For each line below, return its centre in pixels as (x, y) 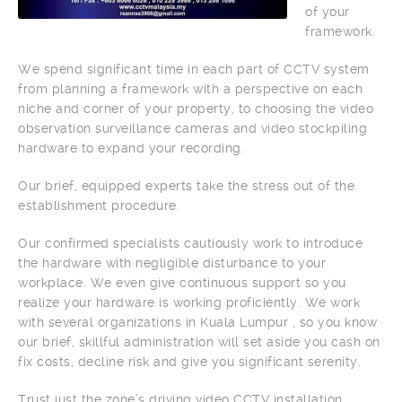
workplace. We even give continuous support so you (182, 283)
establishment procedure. (99, 205)
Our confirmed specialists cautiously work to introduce (190, 243)
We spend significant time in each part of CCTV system (194, 69)
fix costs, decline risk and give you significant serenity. (189, 362)
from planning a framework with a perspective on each (190, 89)
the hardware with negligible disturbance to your (172, 263)
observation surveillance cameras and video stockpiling (192, 128)
